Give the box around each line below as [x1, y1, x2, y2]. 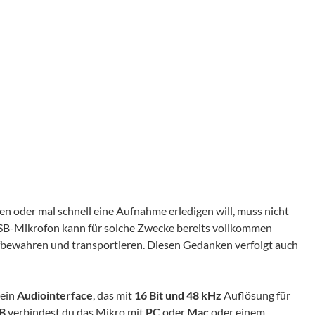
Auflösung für [221, 288, 290, 302]
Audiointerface [17, 288, 93, 302]
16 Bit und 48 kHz [134, 288, 221, 302]
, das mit [93, 288, 134, 302]
